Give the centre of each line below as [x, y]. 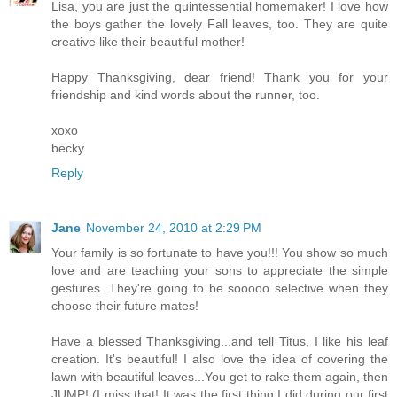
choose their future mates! [125, 305]
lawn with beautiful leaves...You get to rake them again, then [220, 376]
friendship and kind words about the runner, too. [186, 94]
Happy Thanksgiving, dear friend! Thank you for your [220, 77]
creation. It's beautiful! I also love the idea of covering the [220, 358]
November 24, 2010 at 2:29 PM [174, 227]
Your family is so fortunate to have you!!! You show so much [220, 252]
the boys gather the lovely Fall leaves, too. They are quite [220, 23]
